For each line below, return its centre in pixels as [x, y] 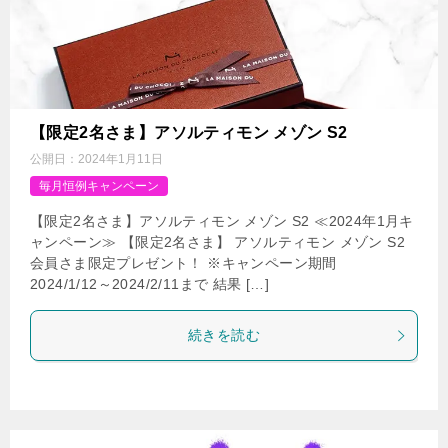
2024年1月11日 [120, 159]
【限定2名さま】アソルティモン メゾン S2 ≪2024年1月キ [222, 221]
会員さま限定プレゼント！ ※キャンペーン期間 [191, 263]
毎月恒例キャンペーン [99, 186]
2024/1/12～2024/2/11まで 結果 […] [150, 284]
